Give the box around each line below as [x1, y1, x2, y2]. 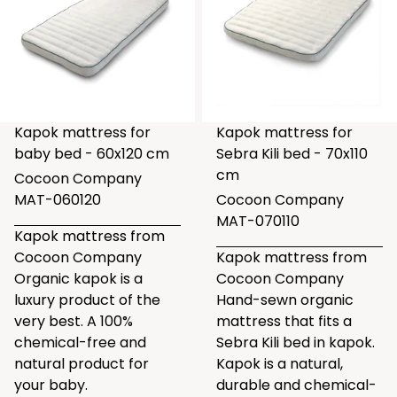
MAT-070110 [216, 211, 300, 231]
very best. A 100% [14, 311, 133, 331]
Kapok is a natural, [216, 354, 343, 374]
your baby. [14, 375, 88, 395]
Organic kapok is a [14, 269, 143, 289]
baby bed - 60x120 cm [14, 144, 169, 164]
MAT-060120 [14, 190, 101, 210]
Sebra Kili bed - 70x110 [216, 144, 368, 164]
